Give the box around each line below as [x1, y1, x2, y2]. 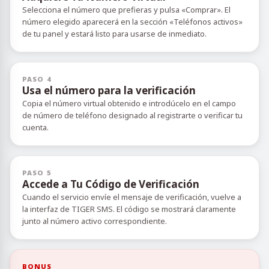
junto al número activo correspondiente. [22, 216, 167, 226]
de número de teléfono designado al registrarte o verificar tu [22, 110, 243, 121]
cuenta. [22, 122, 49, 133]
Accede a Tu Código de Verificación [22, 177, 199, 191]
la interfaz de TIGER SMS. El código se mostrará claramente [22, 204, 236, 214]
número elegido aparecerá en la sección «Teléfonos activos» [22, 16, 243, 27]
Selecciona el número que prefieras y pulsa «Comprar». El [22, 4, 231, 15]
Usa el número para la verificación [22, 83, 196, 97]
